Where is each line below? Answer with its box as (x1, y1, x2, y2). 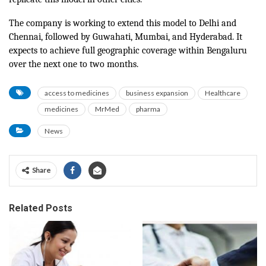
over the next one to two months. (9, 58, 138, 69)
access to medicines (45, 88, 109, 97)
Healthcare (205, 88, 240, 97)
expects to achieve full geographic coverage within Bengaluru (9, 45, 247, 56)
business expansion (126, 88, 188, 97)
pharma (136, 104, 160, 113)
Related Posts (9, 202, 72, 214)
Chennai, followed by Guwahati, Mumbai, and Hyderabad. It (9, 31, 242, 42)
